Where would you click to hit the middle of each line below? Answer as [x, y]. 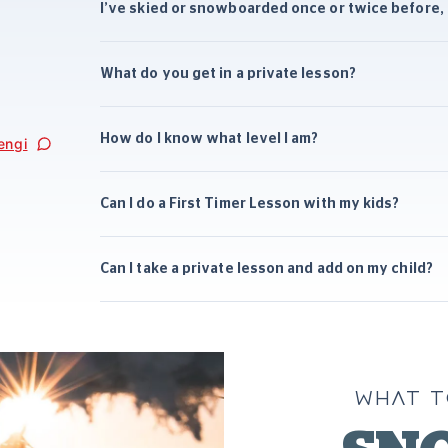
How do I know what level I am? [209, 138]
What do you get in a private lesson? [228, 73]
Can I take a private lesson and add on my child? [266, 268]
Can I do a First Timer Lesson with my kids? [250, 203]
